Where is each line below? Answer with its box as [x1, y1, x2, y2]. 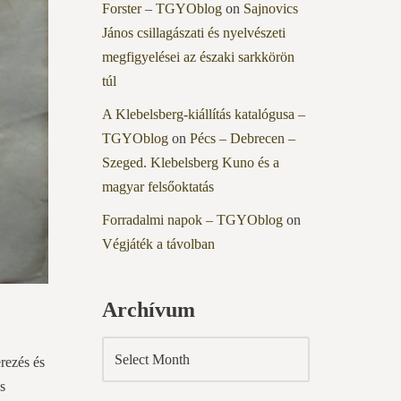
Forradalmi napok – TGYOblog [101, 212, 283, 228]
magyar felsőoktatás [101, 179, 214, 195]
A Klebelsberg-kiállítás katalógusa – [101, 107, 305, 123]
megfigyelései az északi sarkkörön [101, 49, 294, 65]
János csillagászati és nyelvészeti [101, 25, 286, 41]
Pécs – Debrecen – [189, 131, 295, 147]
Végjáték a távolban [101, 236, 215, 252]
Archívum [101, 298, 195, 322]
